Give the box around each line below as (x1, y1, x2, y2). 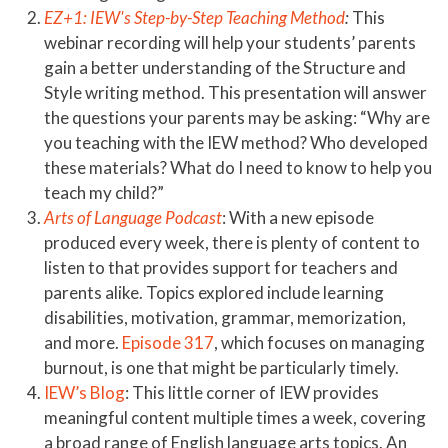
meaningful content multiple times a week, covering (44, 407, 426, 429)
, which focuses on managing (214, 332, 425, 354)
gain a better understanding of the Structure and (44, 57, 406, 79)
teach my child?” (44, 182, 164, 204)
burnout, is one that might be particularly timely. (44, 357, 399, 379)
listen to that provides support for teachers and (44, 257, 398, 279)
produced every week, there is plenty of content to (44, 232, 420, 254)
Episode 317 (122, 332, 214, 354)
